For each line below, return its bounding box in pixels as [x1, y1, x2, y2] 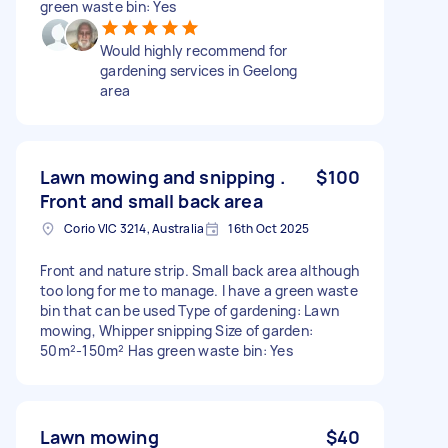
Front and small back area [40, 188, 263, 213]
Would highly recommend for [100, 40, 288, 60]
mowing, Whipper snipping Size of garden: [40, 320, 313, 340]
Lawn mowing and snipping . [40, 164, 285, 189]
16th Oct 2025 [228, 219, 310, 237]
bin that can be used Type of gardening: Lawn [40, 300, 339, 320]
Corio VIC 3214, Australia [64, 219, 205, 237]
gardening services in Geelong [100, 60, 298, 80]
